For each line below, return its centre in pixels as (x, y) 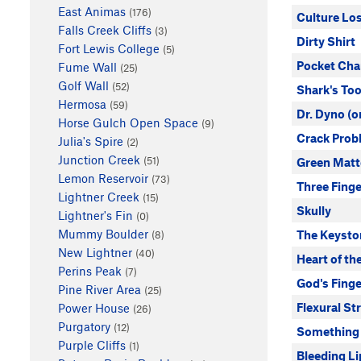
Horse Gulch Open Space (128, 122)
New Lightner (95, 252)
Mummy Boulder (103, 233)
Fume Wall (87, 66)
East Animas (91, 11)
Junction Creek (99, 159)
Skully (314, 210)
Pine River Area (99, 289)
